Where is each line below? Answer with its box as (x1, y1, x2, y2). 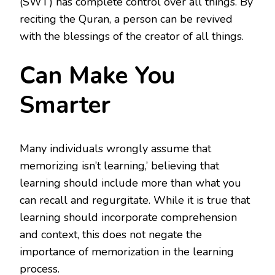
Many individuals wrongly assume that (20, 141, 211, 157)
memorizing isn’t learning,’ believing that (20, 158, 219, 174)
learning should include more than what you (20, 176, 241, 191)
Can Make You (20, 59, 175, 92)
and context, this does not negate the (20, 227, 202, 242)
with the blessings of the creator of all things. (20, 28, 244, 44)
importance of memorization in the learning (20, 244, 234, 260)
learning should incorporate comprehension (20, 210, 237, 225)
